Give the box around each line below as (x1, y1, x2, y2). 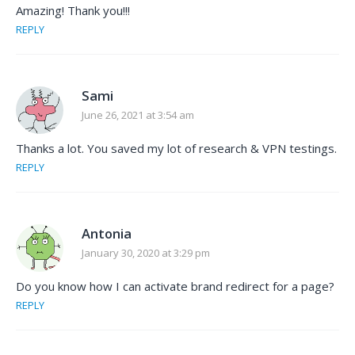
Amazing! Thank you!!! (16, 2, 130, 19)
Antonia (82, 224, 132, 243)
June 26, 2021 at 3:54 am (82, 108, 194, 123)
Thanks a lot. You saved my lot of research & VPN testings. (16, 140, 337, 157)
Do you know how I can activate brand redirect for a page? (16, 278, 334, 295)
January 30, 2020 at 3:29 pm (82, 246, 210, 261)
